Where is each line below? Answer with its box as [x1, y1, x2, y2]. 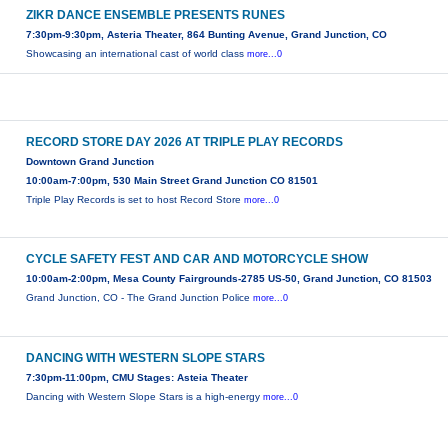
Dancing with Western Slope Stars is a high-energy [26, 391, 264, 403]
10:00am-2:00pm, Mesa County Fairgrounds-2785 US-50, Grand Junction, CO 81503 [26, 273, 433, 285]
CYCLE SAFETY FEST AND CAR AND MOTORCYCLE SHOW [26, 252, 369, 267]
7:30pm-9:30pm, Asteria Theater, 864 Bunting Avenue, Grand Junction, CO [26, 29, 388, 41]
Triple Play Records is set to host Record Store [26, 194, 245, 206]
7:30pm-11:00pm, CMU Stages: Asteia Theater [26, 372, 249, 384]
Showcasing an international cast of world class [26, 48, 248, 60]
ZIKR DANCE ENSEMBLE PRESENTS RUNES [26, 8, 286, 23]
